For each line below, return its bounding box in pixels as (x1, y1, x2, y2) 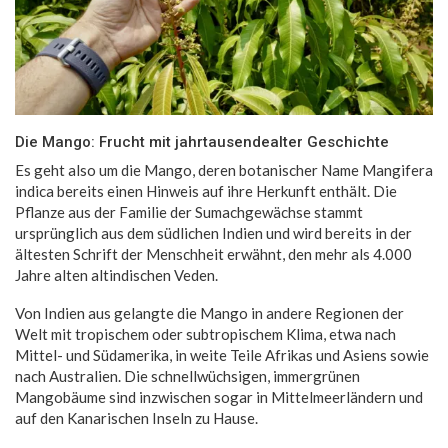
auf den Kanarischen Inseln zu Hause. (15, 408, 258, 427)
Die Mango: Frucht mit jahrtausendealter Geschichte (15, 132, 389, 151)
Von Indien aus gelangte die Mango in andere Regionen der (15, 303, 404, 322)
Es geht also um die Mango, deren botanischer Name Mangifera (15, 160, 433, 179)
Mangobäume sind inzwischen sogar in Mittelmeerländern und (15, 387, 423, 406)
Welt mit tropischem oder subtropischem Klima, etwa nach (15, 324, 396, 343)
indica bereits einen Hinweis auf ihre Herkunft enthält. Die (15, 181, 397, 200)
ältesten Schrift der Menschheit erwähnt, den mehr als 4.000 (15, 244, 412, 263)
